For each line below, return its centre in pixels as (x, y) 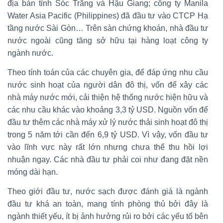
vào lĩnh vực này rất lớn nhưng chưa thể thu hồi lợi (108, 147)
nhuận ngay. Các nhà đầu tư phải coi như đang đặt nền (108, 160)
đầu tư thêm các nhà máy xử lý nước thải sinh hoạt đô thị (108, 122)
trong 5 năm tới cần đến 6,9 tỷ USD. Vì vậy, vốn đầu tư (108, 135)
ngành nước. (30, 53)
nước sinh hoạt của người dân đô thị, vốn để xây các (108, 85)
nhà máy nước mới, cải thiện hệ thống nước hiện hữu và (108, 98)
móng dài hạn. (33, 172)
